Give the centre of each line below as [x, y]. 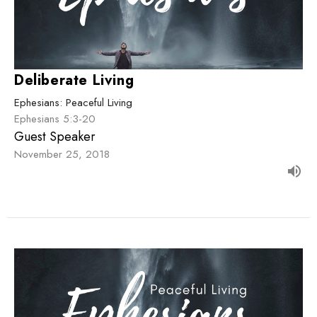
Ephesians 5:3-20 [55, 119]
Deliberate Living [74, 81]
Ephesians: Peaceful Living [73, 103]
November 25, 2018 [62, 155]
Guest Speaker [55, 137]
